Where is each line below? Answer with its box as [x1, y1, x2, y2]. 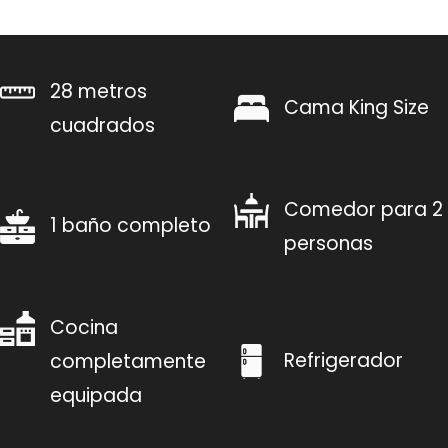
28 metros [50, 77, 147, 105]
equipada [50, 381, 142, 409]
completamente [50, 347, 206, 375]
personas [284, 229, 373, 257]
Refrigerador [284, 347, 403, 375]
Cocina [50, 313, 118, 341]
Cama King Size [284, 94, 429, 122]
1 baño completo [50, 212, 211, 240]
